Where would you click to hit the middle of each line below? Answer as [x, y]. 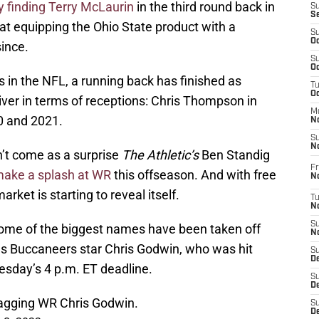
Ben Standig [234, 155]
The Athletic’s [160, 155]
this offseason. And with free [194, 175]
